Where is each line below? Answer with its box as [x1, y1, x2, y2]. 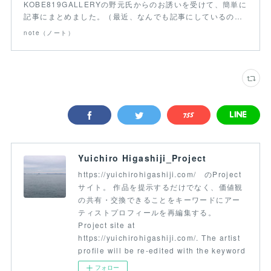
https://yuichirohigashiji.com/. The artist [78, 232, 241, 243]
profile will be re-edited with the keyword [78, 245, 246, 256]
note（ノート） [24, 28, 74, 38]
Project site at [78, 220, 135, 230]
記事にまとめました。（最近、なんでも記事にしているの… [24, 11, 243, 22]
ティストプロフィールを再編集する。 [78, 207, 217, 218]
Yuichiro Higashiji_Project [78, 152, 207, 165]
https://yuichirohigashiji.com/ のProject [78, 169, 241, 180]
